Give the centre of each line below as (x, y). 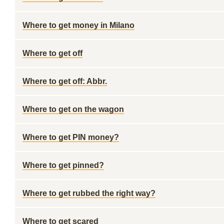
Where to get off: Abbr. (65, 81)
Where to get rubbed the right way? (89, 193)
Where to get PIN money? (71, 137)
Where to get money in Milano (78, 25)
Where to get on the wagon (73, 109)
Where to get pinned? (63, 165)
